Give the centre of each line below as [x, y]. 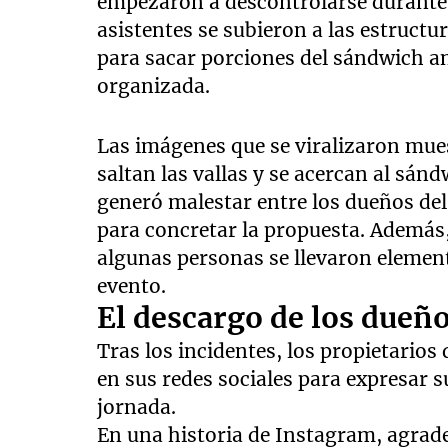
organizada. [154, 86]
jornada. [137, 407]
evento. [132, 286]
